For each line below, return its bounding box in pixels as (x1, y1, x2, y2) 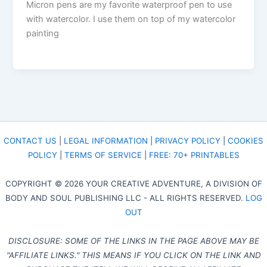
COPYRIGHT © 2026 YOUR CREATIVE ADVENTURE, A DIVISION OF (5, 179, 262, 189)
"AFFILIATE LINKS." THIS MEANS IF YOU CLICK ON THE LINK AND (6, 250, 261, 260)
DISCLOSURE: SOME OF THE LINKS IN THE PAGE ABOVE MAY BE (8, 236, 259, 246)
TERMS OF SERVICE (64, 150, 142, 160)
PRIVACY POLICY (155, 136, 221, 146)
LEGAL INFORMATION (64, 136, 148, 146)
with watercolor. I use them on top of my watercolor (26, 14, 236, 25)
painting (26, 28, 60, 39)
